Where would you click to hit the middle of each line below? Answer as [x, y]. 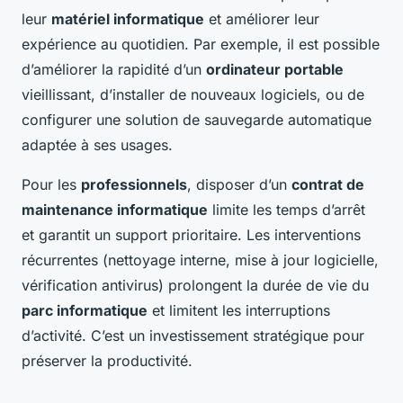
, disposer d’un [239, 185]
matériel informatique [128, 19]
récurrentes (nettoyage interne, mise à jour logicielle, [200, 260]
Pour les [51, 185]
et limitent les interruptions [239, 311]
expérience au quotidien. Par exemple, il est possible [201, 45]
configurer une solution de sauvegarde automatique [197, 120]
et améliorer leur [262, 19]
